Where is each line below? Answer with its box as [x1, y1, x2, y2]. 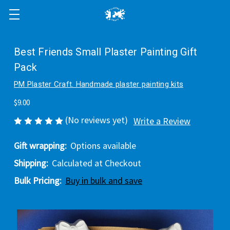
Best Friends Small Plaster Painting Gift [14, 46, 197, 58]
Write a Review [133, 115, 190, 127]
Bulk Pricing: [14, 175, 62, 187]
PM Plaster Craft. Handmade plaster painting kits [14, 80, 183, 89]
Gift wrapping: [14, 140, 67, 152]
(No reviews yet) [65, 114, 128, 126]
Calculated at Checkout [52, 157, 141, 169]
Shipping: [14, 157, 48, 169]
